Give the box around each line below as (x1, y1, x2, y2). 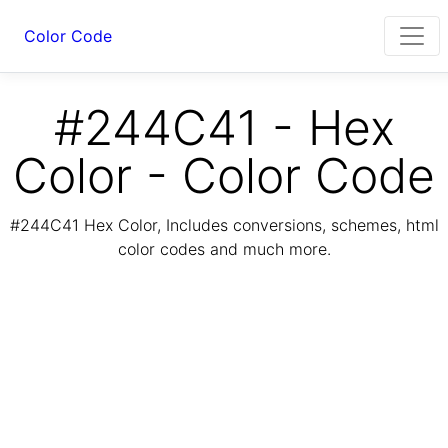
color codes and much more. (117, 239, 331, 260)
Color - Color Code (13, 146, 435, 205)
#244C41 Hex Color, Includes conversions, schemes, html (9, 215, 439, 236)
